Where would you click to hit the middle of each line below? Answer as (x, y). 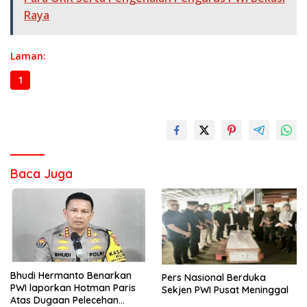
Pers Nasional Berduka (214, 278)
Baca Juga (41, 174)
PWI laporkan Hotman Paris (73, 288)
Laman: (28, 56)
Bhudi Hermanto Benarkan (71, 276)
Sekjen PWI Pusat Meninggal (225, 290)
